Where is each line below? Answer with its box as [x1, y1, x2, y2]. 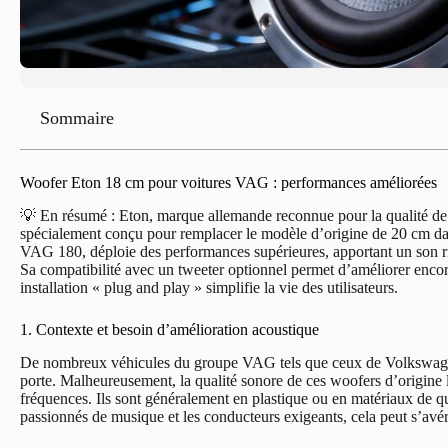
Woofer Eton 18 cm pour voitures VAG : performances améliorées [20, 174, 437, 191]
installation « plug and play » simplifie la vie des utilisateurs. [20, 278, 398, 296]
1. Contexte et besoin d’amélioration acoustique [20, 320, 319, 338]
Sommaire [40, 108, 114, 128]
